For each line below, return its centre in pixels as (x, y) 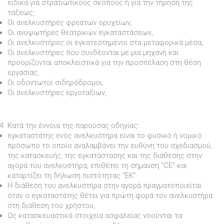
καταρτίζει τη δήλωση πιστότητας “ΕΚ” (72, 175)
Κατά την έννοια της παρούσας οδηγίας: (73, 125)
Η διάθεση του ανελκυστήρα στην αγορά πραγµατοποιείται (104, 185)
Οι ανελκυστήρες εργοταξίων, (57, 93)
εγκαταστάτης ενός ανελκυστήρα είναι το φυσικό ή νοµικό (105, 135)
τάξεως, (21, 13)
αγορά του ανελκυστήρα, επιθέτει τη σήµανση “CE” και (97, 165)
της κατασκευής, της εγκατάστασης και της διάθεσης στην (105, 155)
